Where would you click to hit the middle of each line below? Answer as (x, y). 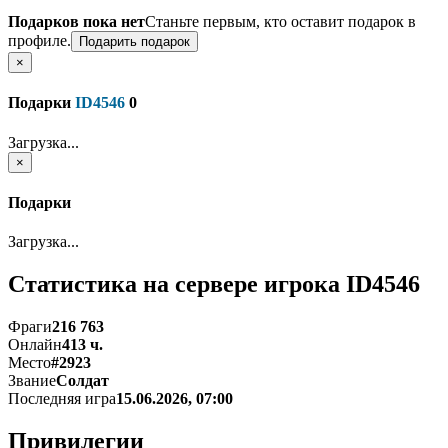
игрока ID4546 (342, 283)
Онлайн (35, 344)
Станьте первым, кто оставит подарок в (280, 21)
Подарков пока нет (76, 21)
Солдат (82, 380)
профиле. (39, 40)
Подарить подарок (134, 41)
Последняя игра (62, 398)
